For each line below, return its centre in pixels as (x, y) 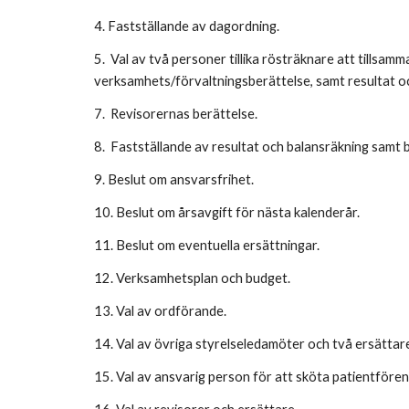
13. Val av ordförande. (161, 311)
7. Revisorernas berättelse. (177, 114)
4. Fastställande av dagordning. (188, 26)
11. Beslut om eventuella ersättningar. (208, 245)
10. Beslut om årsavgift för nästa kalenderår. (228, 212)
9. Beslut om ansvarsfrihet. (175, 179)
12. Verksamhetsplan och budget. (193, 278)
